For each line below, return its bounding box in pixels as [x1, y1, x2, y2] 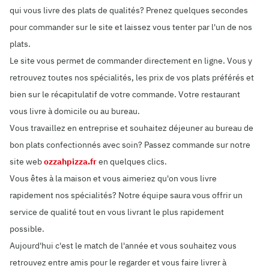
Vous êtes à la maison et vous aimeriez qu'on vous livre [10, 173, 217, 184]
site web [10, 156, 44, 167]
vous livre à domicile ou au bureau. [10, 106, 140, 116]
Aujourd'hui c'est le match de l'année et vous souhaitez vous [10, 240, 237, 251]
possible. [10, 223, 44, 234]
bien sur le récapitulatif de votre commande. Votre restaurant [10, 89, 240, 100]
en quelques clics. [97, 156, 167, 167]
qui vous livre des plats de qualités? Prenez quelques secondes [10, 5, 248, 16]
